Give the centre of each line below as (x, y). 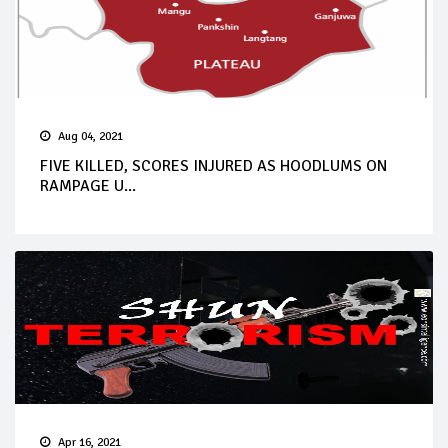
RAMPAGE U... (88, 186)
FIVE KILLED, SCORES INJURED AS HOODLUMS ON (213, 166)
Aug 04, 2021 (90, 136)
